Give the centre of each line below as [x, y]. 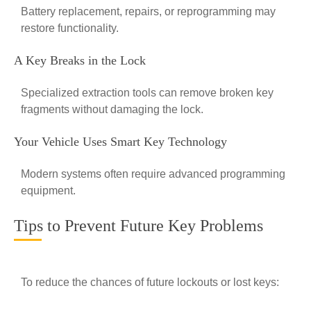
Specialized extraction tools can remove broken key [147, 93]
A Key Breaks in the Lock [80, 60]
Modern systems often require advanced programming [153, 174]
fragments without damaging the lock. [112, 109]
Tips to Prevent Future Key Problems [138, 226]
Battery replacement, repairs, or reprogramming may [148, 11]
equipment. [48, 191]
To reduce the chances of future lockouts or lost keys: [150, 282]
